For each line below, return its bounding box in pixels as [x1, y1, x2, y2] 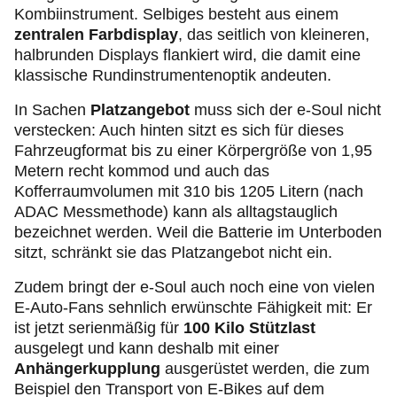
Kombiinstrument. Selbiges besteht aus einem [14, 5, 339, 24]
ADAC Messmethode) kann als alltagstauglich [14, 203, 338, 222]
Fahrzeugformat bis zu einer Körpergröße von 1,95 [14, 142, 372, 160]
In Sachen [14, 101, 90, 120]
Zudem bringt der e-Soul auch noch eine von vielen [14, 278, 375, 297]
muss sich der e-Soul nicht [190, 101, 381, 120]
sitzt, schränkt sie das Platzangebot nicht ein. [14, 244, 332, 262]
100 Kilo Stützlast [183, 319, 315, 338]
